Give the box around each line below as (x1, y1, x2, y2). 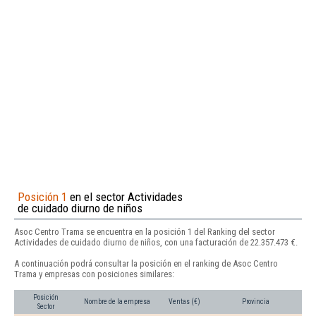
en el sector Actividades (67, 189, 183, 204)
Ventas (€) (169, 298, 200, 306)
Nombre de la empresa (84, 298, 150, 306)
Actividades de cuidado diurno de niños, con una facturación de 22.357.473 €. (14, 236, 298, 248)
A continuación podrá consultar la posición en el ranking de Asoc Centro (14, 258, 278, 269)
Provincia (242, 298, 269, 306)
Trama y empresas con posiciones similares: (14, 269, 174, 280)
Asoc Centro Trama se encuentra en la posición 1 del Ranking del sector (14, 226, 275, 237)
